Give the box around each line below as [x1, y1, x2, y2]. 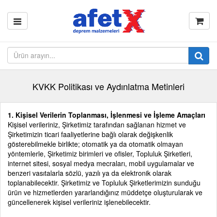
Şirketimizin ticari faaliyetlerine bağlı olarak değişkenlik [8, 129, 173, 139]
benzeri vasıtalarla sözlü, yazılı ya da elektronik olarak [8, 168, 171, 178]
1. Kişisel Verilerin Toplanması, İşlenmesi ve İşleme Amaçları [8, 110, 205, 120]
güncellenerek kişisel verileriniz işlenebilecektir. [8, 197, 153, 207]
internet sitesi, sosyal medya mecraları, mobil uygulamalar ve [8, 158, 194, 168]
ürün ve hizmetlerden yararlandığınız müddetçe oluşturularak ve [8, 187, 202, 197]
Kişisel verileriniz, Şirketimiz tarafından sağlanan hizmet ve [8, 120, 186, 129]
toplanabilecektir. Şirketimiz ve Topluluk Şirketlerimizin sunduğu [8, 178, 201, 187]
